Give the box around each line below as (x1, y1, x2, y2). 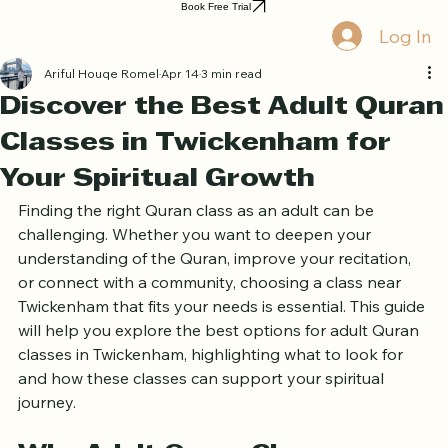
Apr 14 (161, 96, 199, 112)
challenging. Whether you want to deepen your (18, 254, 375, 275)
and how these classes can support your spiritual (18, 398, 388, 419)
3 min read (201, 96, 262, 112)
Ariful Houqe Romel (44, 96, 159, 112)
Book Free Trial (181, 30, 251, 42)
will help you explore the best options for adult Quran (18, 350, 423, 371)
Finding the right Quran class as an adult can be (18, 230, 378, 251)
